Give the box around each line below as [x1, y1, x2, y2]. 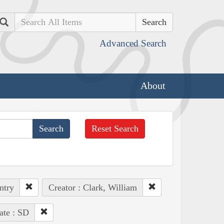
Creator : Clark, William [48, 182, 137, 192]
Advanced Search [99, 38, 166, 48]
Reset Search [91, 123, 139, 133]
